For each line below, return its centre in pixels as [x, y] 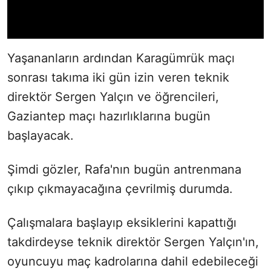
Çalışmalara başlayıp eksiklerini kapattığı [122, 223]
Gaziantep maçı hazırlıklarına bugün [109, 116]
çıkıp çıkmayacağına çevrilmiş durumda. [120, 189]
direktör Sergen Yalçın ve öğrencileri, [113, 97]
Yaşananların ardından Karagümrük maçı [121, 58]
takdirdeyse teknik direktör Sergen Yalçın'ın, [133, 242]
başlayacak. [41, 136]
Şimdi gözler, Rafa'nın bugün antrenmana [124, 170]
